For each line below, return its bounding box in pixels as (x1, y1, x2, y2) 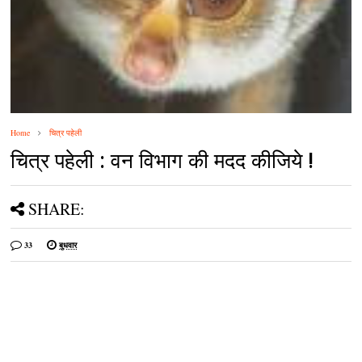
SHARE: (28, 197, 86, 220)
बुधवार (59, 238, 78, 250)
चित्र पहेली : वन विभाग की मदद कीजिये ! (11, 145, 314, 173)
